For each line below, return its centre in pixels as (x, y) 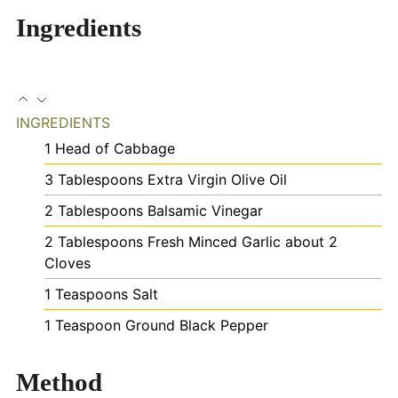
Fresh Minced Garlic (214, 241)
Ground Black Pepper (197, 325)
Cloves (68, 263)
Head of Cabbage (115, 148)
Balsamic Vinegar (205, 210)
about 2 (311, 241)
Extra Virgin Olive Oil (217, 179)
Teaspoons (92, 294)
